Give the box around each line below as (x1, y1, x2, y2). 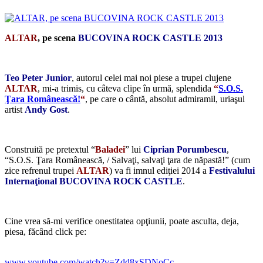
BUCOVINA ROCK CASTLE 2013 (78, 32, 222, 43)
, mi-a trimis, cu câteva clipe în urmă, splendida (38, 83, 214, 93)
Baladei (95, 144, 125, 154)
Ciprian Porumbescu (143, 144, 227, 154)
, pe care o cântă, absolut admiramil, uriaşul (85, 93, 245, 104)
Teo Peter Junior (5, 72, 72, 83)
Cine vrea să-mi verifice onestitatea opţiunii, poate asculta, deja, (5, 215, 239, 226)
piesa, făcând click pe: (5, 226, 86, 237)
